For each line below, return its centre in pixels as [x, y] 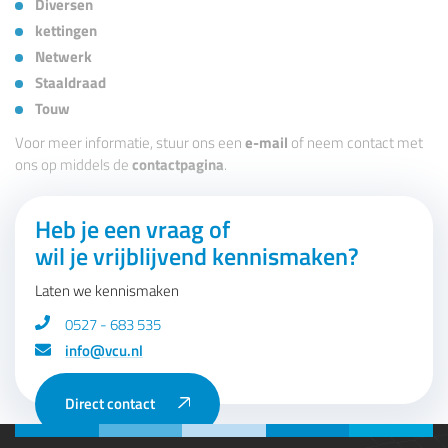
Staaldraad [70, 83]
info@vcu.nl [104, 351]
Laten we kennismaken [107, 291]
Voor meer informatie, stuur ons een [130, 143]
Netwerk [63, 57]
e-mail [266, 143]
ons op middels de [73, 165]
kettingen [66, 31]
